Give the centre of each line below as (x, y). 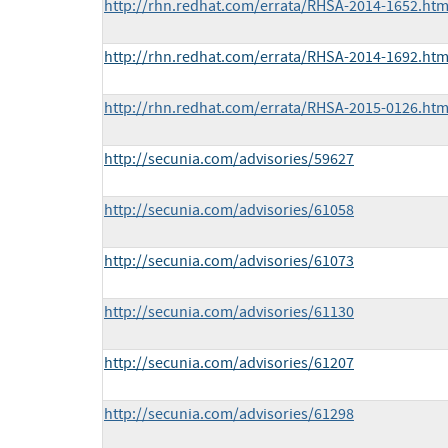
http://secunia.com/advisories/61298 (229, 414)
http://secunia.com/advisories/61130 (229, 312)
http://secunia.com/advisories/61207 (229, 363)
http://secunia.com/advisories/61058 (229, 210)
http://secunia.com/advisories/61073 (229, 261)
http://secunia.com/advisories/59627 (229, 159)
